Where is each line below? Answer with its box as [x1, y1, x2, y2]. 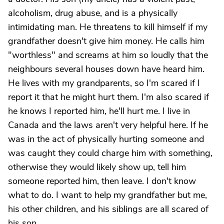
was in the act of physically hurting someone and [8, 133, 204, 145]
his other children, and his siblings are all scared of [8, 203, 208, 215]
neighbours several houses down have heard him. [8, 63, 204, 75]
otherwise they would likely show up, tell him [8, 161, 186, 173]
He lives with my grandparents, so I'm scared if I [8, 77, 200, 89]
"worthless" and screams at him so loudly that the [8, 49, 208, 61]
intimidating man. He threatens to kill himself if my [8, 21, 207, 33]
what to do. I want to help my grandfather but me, [8, 189, 207, 201]
